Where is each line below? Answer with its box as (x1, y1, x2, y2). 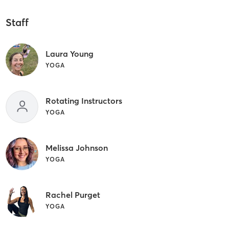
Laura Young (45, 48, 94, 59)
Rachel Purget (45, 189, 100, 200)
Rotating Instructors (45, 95, 122, 106)
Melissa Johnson (45, 142, 108, 153)
